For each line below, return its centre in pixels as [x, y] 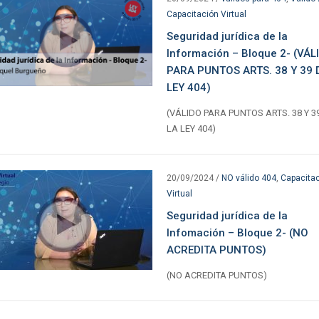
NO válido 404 [249, 178]
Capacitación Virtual [206, 14]
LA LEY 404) [191, 128]
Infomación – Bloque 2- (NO [237, 232]
